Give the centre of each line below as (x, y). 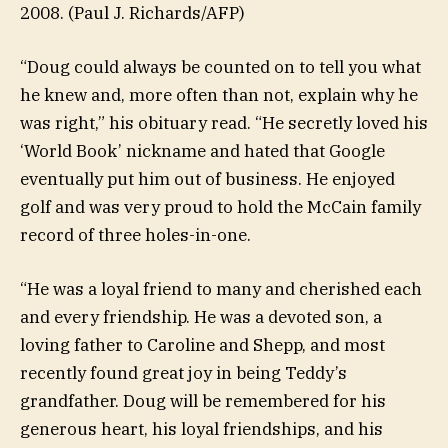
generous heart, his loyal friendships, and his (201, 428)
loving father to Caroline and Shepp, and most (202, 344)
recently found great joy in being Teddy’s (183, 372)
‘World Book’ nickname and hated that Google (202, 150)
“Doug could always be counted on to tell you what (220, 66)
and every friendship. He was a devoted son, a (201, 316)
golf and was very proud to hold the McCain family (220, 206)
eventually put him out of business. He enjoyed (207, 178)
